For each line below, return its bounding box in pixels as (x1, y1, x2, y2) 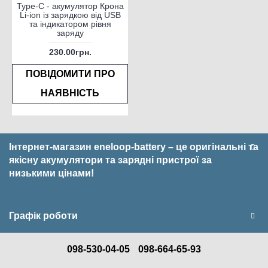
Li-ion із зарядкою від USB (19, 10, 121, 20)
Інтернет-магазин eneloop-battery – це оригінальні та (9, 142, 258, 153)
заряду (56, 28, 84, 38)
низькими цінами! (9, 168, 94, 179)
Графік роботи (9, 211, 78, 221)
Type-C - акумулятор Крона (16, 1, 124, 11)
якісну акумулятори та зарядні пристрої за (9, 155, 212, 166)
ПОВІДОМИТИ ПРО (25, 69, 115, 80)
